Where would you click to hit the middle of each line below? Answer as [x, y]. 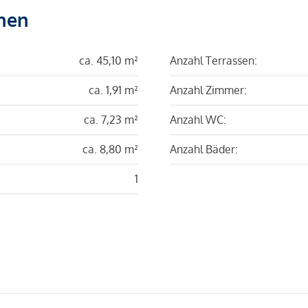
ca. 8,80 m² [110, 149]
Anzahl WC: [198, 119]
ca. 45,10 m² [109, 60]
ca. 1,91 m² [113, 90]
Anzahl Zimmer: [208, 90]
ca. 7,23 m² [111, 119]
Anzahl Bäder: [204, 149]
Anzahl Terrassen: [213, 60]
